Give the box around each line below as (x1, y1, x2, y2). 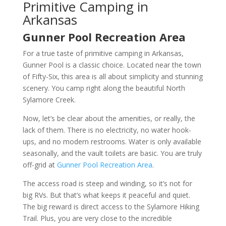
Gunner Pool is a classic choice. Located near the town (22, 60, 201, 70)
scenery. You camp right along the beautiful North (22, 83, 185, 93)
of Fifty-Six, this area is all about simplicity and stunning (22, 71, 203, 81)
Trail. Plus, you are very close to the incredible (22, 213, 172, 223)
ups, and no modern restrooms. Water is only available (22, 136, 201, 146)
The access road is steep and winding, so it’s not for (22, 178, 192, 188)
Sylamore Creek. (22, 94, 78, 104)
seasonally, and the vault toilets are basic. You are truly (22, 148, 202, 158)
